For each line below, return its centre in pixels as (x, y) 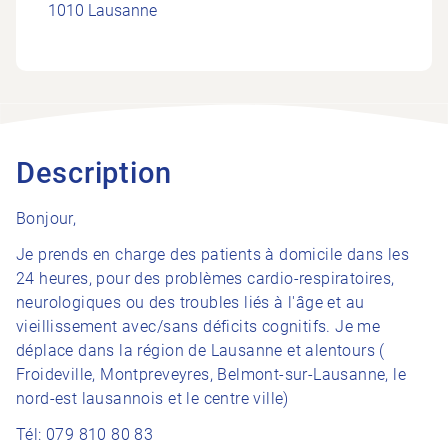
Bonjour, (46, 219)
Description (94, 173)
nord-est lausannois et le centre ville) (152, 399)
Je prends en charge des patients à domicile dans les (213, 255)
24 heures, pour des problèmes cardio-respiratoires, (205, 279)
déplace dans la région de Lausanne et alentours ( (200, 351)
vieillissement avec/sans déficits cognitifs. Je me (198, 327)
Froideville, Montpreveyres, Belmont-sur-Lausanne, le (211, 375)
